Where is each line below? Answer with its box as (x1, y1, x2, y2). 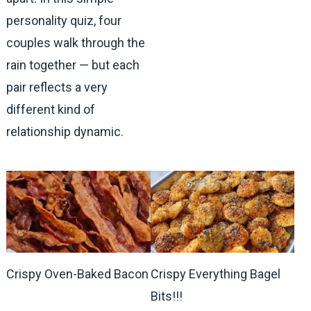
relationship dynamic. (6, 124, 124, 139)
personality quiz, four (6, 12, 121, 28)
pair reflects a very (6, 79, 108, 94)
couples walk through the (6, 35, 145, 50)
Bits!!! (150, 288, 183, 303)
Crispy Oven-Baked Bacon (6, 266, 149, 281)
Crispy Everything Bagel (150, 266, 280, 281)
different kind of (6, 101, 95, 117)
